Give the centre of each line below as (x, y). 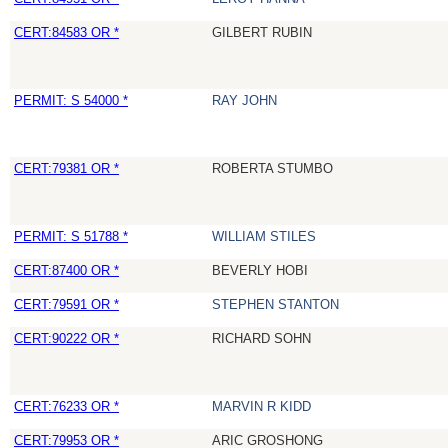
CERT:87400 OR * (66, 271)
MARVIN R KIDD (261, 407)
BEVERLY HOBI (260, 271)
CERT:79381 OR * (66, 169)
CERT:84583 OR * (66, 33)
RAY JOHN (244, 101)
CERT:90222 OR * (66, 339)
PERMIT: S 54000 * (71, 101)
